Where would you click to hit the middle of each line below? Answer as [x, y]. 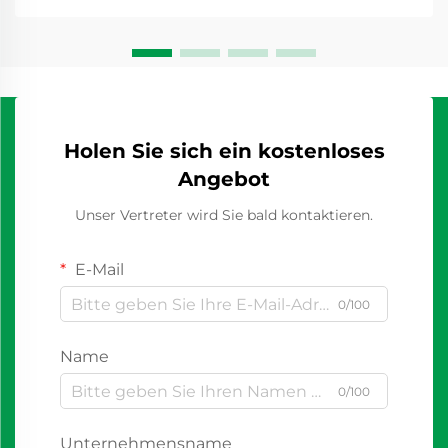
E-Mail [97, 269]
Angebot [224, 179]
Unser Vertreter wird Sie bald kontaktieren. [224, 215]
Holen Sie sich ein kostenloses [224, 151]
